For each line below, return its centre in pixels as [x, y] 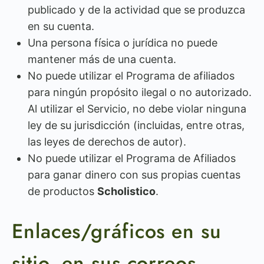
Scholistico [126, 191]
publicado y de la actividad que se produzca [136, 10]
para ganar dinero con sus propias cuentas [134, 175]
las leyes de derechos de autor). [107, 142]
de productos [62, 191]
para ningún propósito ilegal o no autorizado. [140, 92]
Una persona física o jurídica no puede [123, 43]
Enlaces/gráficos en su [117, 231]
